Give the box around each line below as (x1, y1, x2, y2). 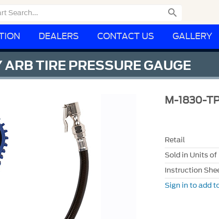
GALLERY (173, 30, 212, 43)
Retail (164, 134, 185, 145)
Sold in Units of (164, 150, 217, 160)
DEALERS (39, 30, 79, 43)
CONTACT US (97, 30, 154, 43)
